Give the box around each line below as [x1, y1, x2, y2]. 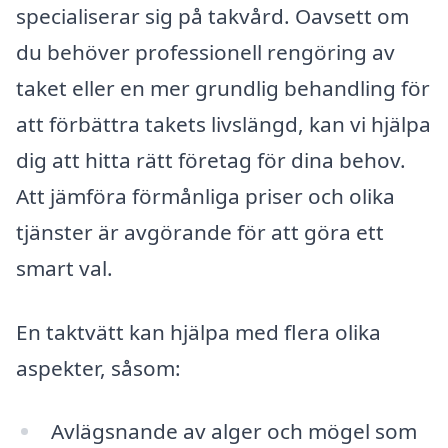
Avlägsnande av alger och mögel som [50, 417, 417, 446]
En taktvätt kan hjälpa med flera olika [16, 317, 381, 346]
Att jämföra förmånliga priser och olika [16, 181, 395, 210]
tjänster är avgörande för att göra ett [16, 217, 384, 246]
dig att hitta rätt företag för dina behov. [16, 145, 406, 174]
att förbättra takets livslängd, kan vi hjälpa [16, 109, 431, 138]
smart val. [16, 253, 113, 282]
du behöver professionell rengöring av [16, 37, 395, 66]
